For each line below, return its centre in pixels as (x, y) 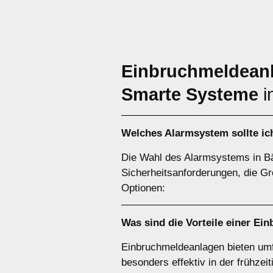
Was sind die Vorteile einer (187, 223)
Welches (143, 133)
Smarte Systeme (190, 94)
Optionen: (143, 188)
